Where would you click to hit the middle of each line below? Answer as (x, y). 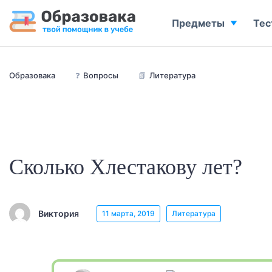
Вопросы (101, 75)
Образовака (32, 75)
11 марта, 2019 (128, 213)
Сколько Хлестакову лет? (126, 167)
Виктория (59, 213)
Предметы (198, 23)
